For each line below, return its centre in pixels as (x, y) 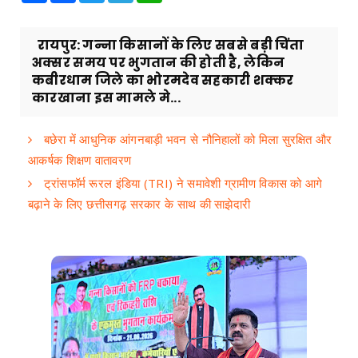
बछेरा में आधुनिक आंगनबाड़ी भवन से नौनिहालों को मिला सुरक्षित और (186, 139)
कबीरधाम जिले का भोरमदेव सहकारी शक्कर (163, 80)
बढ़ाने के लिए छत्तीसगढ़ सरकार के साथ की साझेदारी (139, 203)
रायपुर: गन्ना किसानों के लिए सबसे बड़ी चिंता (168, 45)
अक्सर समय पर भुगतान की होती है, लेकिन (159, 62)
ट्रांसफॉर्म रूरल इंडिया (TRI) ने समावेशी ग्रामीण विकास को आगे (181, 183)
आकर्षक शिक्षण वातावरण (80, 159)
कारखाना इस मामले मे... (106, 97)
